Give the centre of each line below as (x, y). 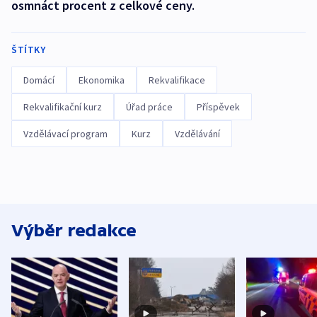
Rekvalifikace (177, 80)
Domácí (39, 80)
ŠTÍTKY (28, 50)
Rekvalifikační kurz (63, 107)
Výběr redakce (74, 230)
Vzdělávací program (65, 134)
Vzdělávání (197, 134)
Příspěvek (218, 107)
